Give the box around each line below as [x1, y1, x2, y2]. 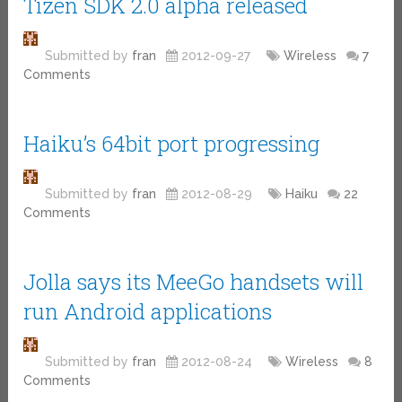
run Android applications [23, 296, 273, 326]
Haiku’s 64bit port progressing [23, 128, 320, 158]
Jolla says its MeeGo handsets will [23, 267, 364, 296]
